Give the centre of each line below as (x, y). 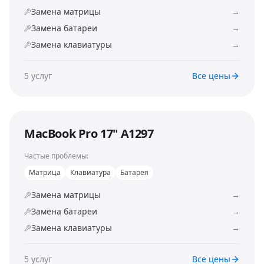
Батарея (134, 172)
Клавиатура (90, 172)
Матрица (45, 172)
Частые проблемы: (56, 156)
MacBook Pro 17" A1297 (89, 133)
